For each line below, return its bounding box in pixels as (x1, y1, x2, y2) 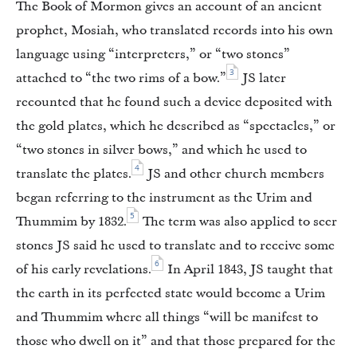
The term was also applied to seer (139, 213, 337, 231)
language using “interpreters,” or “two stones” (16, 45, 290, 64)
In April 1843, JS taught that (164, 261, 333, 279)
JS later (239, 69, 286, 88)
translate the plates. (16, 165, 131, 183)
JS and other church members (144, 165, 324, 183)
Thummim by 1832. (16, 213, 127, 231)
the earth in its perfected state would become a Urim (16, 284, 325, 303)
